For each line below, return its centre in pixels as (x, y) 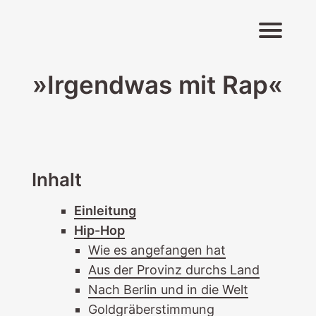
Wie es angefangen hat (157, 250)
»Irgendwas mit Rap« (158, 85)
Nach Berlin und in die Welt (168, 290)
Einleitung (105, 211)
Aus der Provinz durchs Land (174, 270)
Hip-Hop (99, 230)
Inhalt (56, 180)
